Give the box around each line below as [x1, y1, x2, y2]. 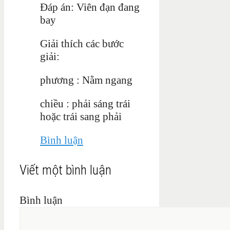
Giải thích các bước [40, 37, 124, 50]
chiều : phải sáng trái [40, 97, 130, 110]
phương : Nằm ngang [40, 73, 132, 86]
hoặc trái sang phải [40, 110, 122, 123]
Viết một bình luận [20, 162, 111, 178]
